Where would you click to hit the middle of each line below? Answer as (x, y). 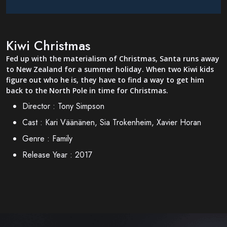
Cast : (32, 122)
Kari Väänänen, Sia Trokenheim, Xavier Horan (123, 122)
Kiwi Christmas (48, 45)
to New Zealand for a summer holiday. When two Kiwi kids (110, 69)
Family (62, 138)
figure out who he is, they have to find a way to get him (105, 80)
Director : (39, 106)
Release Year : (47, 155)
